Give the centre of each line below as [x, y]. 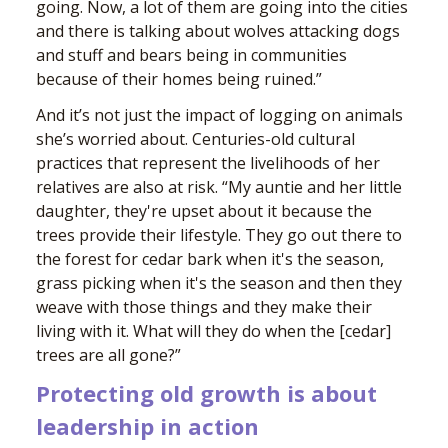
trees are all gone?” [108, 355]
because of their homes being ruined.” [179, 79]
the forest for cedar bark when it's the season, [210, 259]
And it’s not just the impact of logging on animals [219, 115]
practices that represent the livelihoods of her [208, 163]
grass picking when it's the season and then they [219, 283]
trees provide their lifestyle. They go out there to [219, 235]
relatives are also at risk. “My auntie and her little [219, 187]
